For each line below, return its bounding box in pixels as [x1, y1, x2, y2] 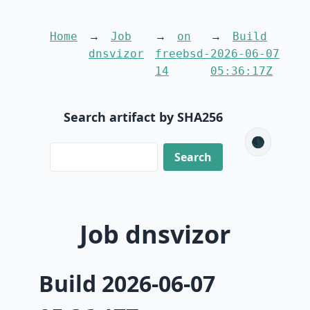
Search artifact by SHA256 [64, 109, 223, 125]
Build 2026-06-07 [39, 268, 215, 298]
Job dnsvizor [80, 217, 230, 252]
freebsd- [155, 47, 210, 60]
